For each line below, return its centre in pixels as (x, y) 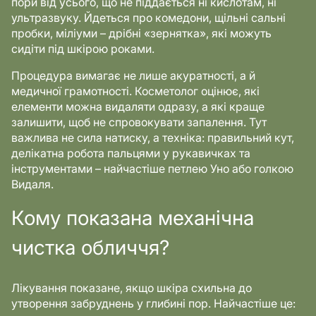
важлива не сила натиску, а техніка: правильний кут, (153, 138)
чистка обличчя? (90, 248)
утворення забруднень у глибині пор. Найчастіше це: (153, 303)
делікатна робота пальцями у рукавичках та (131, 153)
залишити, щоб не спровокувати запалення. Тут (139, 122)
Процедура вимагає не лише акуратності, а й (133, 75)
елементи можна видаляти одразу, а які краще (138, 107)
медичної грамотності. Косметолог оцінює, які (135, 91)
